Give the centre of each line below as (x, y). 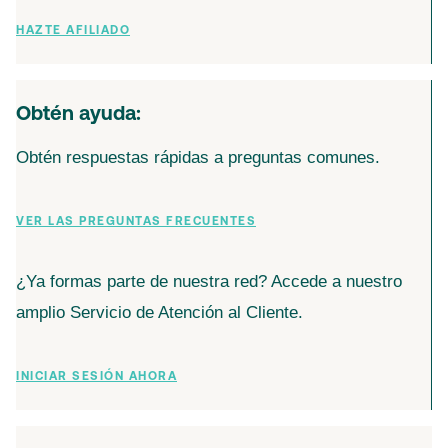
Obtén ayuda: (78, 115)
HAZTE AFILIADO (73, 31)
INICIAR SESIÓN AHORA (96, 377)
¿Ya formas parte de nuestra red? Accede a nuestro (209, 281)
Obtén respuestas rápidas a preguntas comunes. (198, 157)
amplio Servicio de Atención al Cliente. (159, 312)
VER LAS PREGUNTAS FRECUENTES (136, 222)
